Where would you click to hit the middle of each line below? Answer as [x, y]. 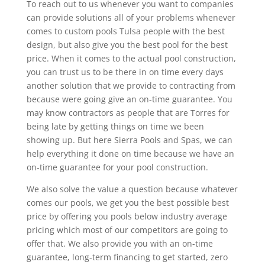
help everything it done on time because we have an [130, 153]
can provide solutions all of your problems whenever [131, 17]
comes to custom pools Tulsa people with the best [125, 31]
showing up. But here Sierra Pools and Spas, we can [129, 140]
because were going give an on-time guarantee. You [129, 99]
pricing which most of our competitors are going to [127, 230]
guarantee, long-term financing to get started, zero [127, 257]
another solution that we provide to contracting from [131, 85]
